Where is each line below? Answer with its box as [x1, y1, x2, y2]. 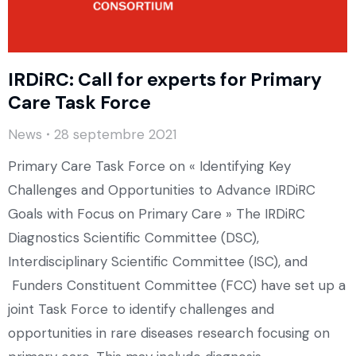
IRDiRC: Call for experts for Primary [8, 68, 322, 92]
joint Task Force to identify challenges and [8, 300, 274, 319]
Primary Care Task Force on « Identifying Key [8, 157, 291, 176]
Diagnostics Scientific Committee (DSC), [8, 229, 259, 247]
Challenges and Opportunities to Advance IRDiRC [8, 181, 315, 199]
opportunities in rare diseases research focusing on [8, 324, 330, 342]
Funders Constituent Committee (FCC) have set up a [8, 277, 346, 295]
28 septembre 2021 [54, 126, 176, 144]
